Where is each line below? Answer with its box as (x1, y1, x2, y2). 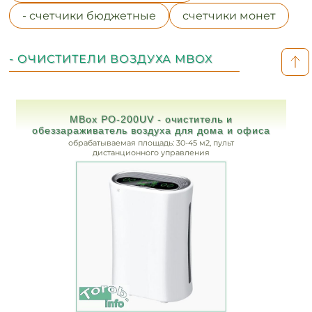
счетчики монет (182, 9, 276, 22)
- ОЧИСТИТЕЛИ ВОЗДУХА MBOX (9, 52, 214, 65)
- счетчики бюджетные (22, 9, 157, 22)
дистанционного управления (92, 148, 210, 157)
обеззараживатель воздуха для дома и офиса (31, 125, 270, 136)
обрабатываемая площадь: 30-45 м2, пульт (68, 138, 234, 148)
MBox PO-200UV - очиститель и (69, 114, 233, 125)
